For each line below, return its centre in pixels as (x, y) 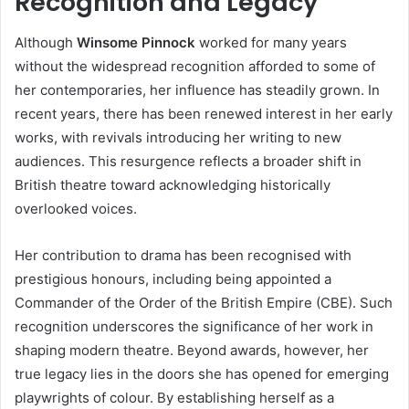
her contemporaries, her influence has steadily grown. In (197, 90)
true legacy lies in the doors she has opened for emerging (202, 374)
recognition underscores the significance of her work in (194, 327)
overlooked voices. (76, 209)
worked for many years (271, 43)
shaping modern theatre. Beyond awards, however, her (192, 351)
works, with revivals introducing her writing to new (178, 138)
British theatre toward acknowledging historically (173, 185)
